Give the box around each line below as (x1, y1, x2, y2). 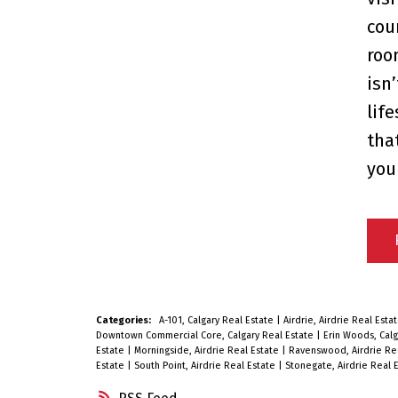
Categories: (95, 314, 151, 327)
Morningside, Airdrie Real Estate (133, 345, 282, 357)
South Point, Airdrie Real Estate (133, 360, 278, 372)
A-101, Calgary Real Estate (158, 314, 276, 327)
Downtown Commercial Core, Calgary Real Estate (95, 330, 316, 342)
